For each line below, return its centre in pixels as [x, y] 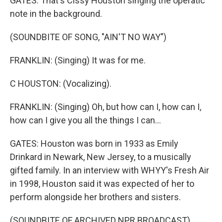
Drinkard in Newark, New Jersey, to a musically [101, 157]
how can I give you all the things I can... [85, 120]
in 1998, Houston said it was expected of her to [102, 184]
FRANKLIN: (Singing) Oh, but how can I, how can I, [106, 107]
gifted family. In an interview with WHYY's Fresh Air [110, 170]
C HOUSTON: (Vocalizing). [61, 83]
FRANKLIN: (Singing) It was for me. [78, 60]
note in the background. [56, 14]
